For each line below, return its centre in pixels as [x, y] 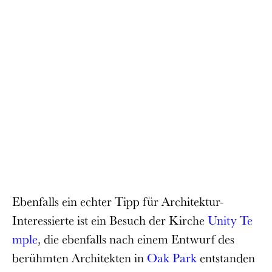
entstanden [226, 257]
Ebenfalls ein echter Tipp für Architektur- [118, 201]
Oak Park [172, 257]
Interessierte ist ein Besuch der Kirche [110, 219]
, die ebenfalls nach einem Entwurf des [136, 238]
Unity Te [230, 219]
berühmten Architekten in [80, 257]
